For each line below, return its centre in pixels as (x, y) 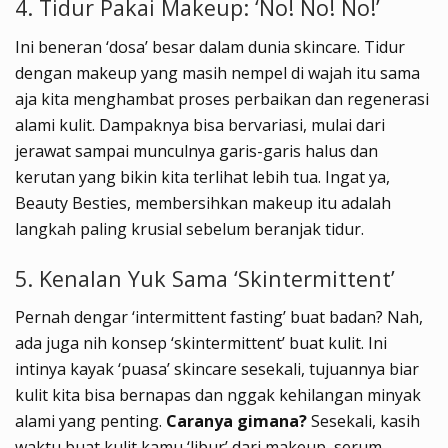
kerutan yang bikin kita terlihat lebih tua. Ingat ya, (202, 176)
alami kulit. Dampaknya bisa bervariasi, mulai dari (200, 124)
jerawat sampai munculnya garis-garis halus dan (196, 150)
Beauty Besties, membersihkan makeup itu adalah (203, 202)
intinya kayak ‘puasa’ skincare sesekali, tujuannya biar (217, 369)
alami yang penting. (90, 421)
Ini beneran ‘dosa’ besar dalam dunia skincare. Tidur (210, 46)
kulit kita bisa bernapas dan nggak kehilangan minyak (218, 395)
